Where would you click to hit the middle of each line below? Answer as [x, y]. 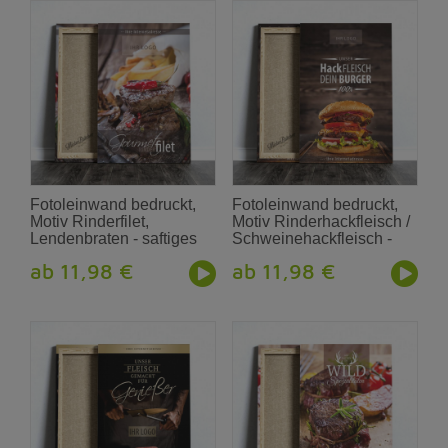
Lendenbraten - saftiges [114, 238]
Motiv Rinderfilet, [90, 221]
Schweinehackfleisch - [312, 238]
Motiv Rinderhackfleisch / [321, 221]
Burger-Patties [283, 255]
